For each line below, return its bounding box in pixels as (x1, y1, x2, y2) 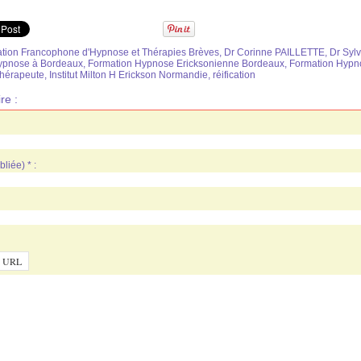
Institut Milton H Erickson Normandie (49, 69, 208, 81)
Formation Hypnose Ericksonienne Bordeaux (88, 58, 284, 70)
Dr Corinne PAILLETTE (224, 47, 325, 59)
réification (213, 69, 255, 81)
